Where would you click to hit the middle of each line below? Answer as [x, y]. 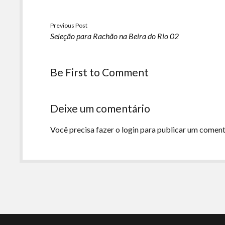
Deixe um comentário [100, 108]
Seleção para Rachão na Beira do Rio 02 [115, 36]
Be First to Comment [100, 72]
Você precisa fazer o [86, 129]
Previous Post [69, 25]
